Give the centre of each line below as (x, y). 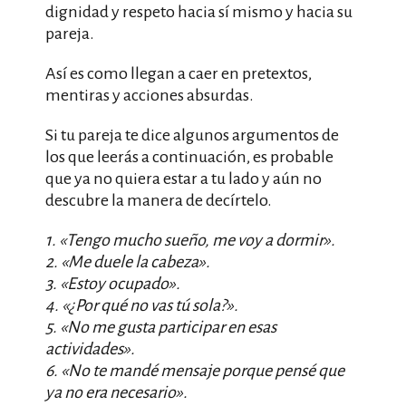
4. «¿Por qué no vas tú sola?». (142, 305)
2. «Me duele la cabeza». (128, 262)
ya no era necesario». (116, 392)
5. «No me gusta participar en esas (161, 327)
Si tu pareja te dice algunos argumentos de (192, 135)
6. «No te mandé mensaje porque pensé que (195, 371)
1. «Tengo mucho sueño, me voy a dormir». (190, 240)
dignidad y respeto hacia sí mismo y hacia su (199, 12)
